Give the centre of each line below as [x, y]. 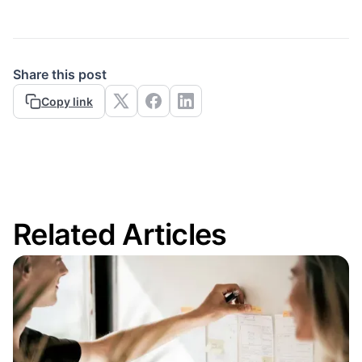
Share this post [60, 74]
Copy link [67, 101]
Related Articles [120, 234]
